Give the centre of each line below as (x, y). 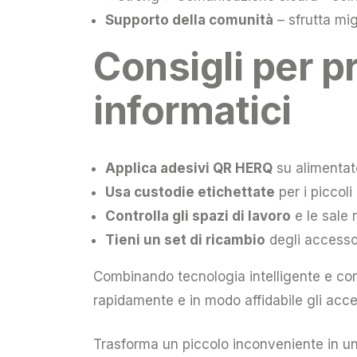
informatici (192, 110)
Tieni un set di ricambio (185, 239)
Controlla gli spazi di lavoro (198, 216)
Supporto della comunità (189, 20)
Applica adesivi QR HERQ (189, 168)
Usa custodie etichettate (190, 192)
